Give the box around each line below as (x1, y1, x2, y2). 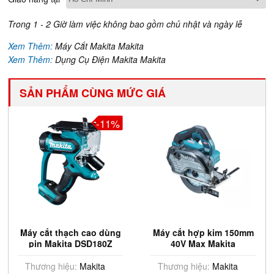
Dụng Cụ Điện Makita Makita (55, 53, 166, 65)
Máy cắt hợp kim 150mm (152, 226, 254, 239)
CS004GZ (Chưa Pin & (157, 248, 249, 261)
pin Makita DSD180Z (28, 237, 113, 250)
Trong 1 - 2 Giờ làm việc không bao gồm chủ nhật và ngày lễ (8, 18, 243, 30)
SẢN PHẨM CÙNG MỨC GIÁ (20, 85, 166, 101)
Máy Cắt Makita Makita (55, 40, 144, 52)
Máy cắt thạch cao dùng (20, 226, 121, 239)
